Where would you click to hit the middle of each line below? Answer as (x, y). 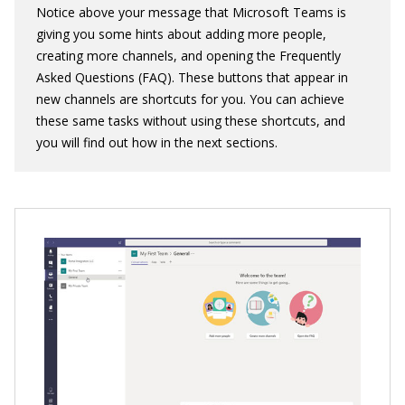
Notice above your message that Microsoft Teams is (191, 12)
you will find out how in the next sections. (157, 142)
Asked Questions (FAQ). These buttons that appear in (192, 77)
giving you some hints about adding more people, (181, 33)
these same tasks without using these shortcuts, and (191, 120)
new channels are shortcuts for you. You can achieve (190, 99)
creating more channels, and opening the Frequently (188, 55)
